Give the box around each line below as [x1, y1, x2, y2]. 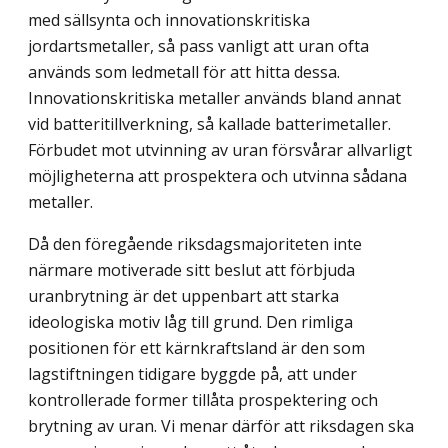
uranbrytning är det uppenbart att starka [28, 285, 339, 308]
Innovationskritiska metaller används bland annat [28, 87, 401, 110]
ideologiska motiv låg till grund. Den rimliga [28, 311, 353, 334]
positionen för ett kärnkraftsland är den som [28, 337, 365, 360]
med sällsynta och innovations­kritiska [28, 9, 310, 32]
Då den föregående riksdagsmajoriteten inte [28, 233, 362, 256]
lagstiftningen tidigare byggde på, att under [28, 363, 357, 386]
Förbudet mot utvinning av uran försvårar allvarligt [28, 139, 412, 162]
